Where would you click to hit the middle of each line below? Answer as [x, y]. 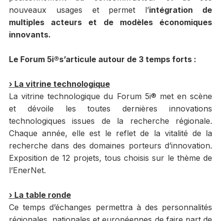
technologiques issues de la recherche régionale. [110, 121]
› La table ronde [40, 195]
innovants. [30, 35]
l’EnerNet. [27, 170]
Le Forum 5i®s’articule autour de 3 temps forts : [102, 59]
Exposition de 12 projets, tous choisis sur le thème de [110, 158]
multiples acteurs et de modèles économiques [110, 22]
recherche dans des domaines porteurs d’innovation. [110, 146]
